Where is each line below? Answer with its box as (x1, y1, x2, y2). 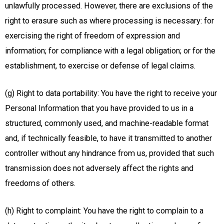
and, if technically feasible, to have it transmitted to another (5, 133, 212, 143)
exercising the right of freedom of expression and (5, 31, 180, 41)
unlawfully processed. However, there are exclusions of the (5, 1, 213, 11)
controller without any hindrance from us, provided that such (5, 148, 214, 158)
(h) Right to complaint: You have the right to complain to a (5, 205, 203, 215)
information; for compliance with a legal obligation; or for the (5, 46, 215, 56)
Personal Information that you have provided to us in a (5, 103, 193, 113)
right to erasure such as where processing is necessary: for (5, 16, 214, 26)
